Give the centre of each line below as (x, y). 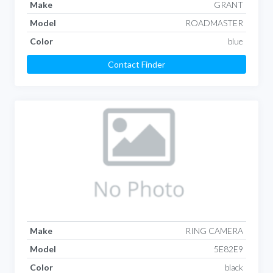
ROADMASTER (214, 23)
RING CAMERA (214, 230)
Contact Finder (136, 64)
